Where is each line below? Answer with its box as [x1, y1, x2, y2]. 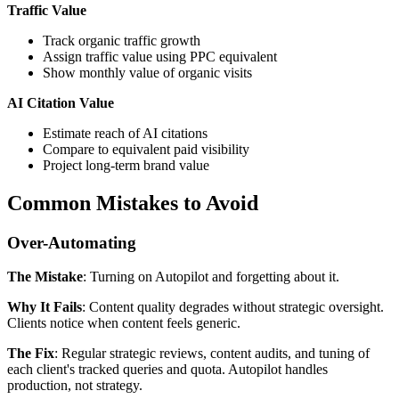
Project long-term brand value [43, 157, 209, 173]
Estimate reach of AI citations [43, 125, 208, 141]
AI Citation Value [7, 94, 114, 110]
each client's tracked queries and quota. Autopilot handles [7, 362, 328, 378]
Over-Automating [7, 232, 136, 252]
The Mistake [7, 269, 83, 285]
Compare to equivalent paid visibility [43, 141, 249, 157]
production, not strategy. [7, 378, 142, 394]
